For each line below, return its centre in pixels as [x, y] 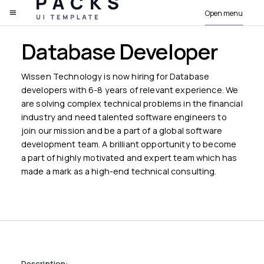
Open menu [224, 13]
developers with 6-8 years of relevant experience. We [130, 90]
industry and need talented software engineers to [124, 117]
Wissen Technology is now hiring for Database [115, 76]
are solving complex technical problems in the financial [132, 103]
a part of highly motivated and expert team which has [129, 157]
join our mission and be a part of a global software [122, 130]
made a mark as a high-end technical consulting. [119, 171]
